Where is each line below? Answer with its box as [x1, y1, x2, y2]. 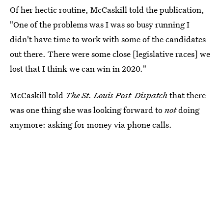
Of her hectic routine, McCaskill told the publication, [10, 4, 204, 15]
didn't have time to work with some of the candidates [10, 33, 206, 45]
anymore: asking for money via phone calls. [10, 119, 172, 130]
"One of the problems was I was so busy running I [10, 19, 190, 30]
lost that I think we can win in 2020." [10, 63, 146, 74]
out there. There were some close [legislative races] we [10, 48, 210, 59]
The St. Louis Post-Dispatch [65, 89, 169, 101]
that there [169, 89, 206, 101]
